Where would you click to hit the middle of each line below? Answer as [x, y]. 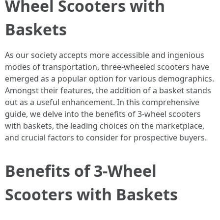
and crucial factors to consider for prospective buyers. [106, 137]
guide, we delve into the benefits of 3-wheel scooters [103, 114]
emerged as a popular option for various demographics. [110, 79]
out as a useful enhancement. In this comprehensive [102, 102]
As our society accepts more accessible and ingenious [105, 55]
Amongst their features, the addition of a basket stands [108, 90]
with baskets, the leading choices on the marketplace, [105, 126]
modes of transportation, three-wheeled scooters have [107, 67]
